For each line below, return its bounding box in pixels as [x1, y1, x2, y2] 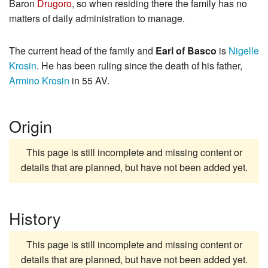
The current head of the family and [9, 44, 156, 58]
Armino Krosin [9, 74, 69, 88]
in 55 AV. [69, 74, 109, 88]
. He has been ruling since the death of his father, [36, 59, 242, 73]
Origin [9, 114, 52, 138]
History [9, 206, 61, 230]
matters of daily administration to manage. [9, 11, 185, 26]
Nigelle [229, 44, 259, 58]
